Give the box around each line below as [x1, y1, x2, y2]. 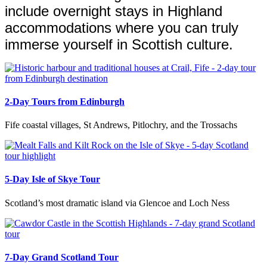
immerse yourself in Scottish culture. [5, 36, 233, 52]
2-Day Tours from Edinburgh [5, 96, 125, 107]
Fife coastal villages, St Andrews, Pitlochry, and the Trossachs [5, 120, 237, 131]
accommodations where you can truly [5, 19, 238, 36]
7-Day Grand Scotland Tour [5, 252, 119, 263]
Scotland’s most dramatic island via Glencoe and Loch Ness [5, 197, 229, 208]
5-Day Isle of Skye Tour [5, 174, 100, 185]
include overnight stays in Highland [5, 2, 222, 19]
